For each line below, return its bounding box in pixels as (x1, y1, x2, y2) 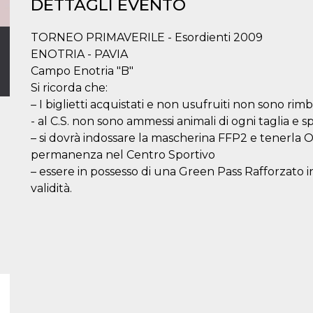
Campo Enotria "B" (31, 64, 133, 78)
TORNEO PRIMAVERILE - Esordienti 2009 (31, 31, 263, 44)
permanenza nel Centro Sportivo (31, 148, 215, 161)
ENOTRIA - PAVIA (31, 48, 128, 61)
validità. (31, 182, 72, 195)
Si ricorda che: (31, 81, 108, 94)
